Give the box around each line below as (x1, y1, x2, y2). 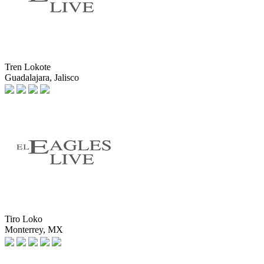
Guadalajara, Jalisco (5, 72, 79, 82)
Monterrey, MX (5, 225, 63, 235)
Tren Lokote (5, 62, 51, 72)
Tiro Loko (5, 214, 42, 225)
